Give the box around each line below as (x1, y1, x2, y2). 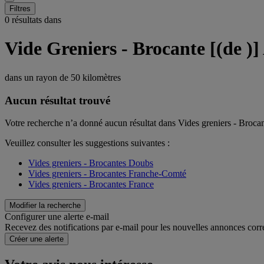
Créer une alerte (9, 235, 64, 244)
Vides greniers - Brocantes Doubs (28, 158, 153, 169)
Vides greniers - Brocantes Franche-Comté (28, 169, 186, 179)
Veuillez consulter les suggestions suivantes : (5, 138, 170, 148)
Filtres (9, 4, 31, 13)
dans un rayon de (5, 72, 71, 82)
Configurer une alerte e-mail (5, 212, 109, 222)
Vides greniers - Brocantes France (28, 179, 154, 190)
